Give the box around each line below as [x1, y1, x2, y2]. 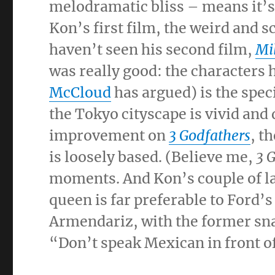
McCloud [49, 83, 112, 101]
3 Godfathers [169, 126, 251, 144]
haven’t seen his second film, [49, 41, 256, 58]
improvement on [49, 126, 169, 144]
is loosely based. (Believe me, [49, 148, 257, 166]
